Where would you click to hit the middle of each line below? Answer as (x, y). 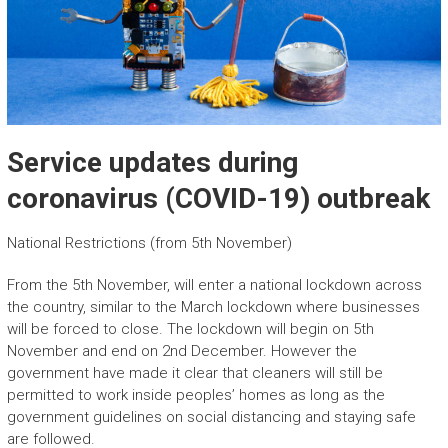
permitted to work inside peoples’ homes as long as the (195, 394)
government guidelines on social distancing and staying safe (211, 416)
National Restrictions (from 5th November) (149, 242)
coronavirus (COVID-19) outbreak (218, 198)
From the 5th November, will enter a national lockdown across (214, 284)
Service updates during (152, 162)
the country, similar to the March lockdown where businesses (213, 306)
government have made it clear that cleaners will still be (194, 372)
